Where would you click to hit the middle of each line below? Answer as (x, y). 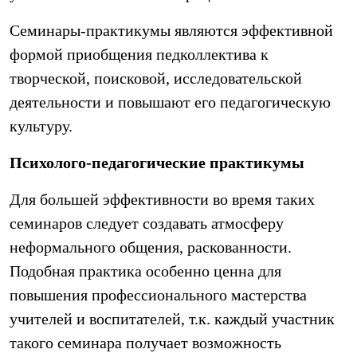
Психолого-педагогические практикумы (157, 163)
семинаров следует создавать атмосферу (147, 223)
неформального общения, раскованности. (151, 247)
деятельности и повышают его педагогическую (170, 102)
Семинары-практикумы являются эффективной (171, 30)
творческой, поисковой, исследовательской (156, 78)
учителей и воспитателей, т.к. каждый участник (172, 319)
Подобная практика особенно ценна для (145, 271)
